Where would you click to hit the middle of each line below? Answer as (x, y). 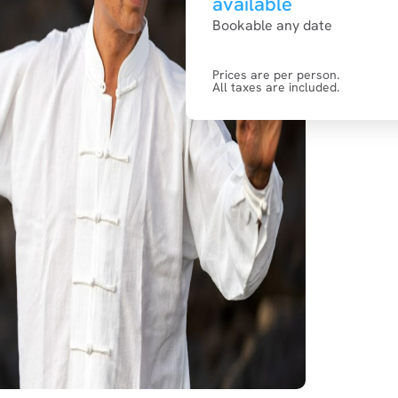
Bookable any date (272, 25)
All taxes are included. (276, 87)
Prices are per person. (276, 75)
